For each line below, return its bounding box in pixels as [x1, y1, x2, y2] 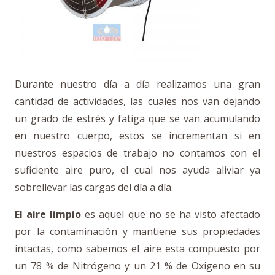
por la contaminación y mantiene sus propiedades [15, 225, 260, 238]
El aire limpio [15, 207, 82, 221]
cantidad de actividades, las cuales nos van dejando [15, 95, 260, 108]
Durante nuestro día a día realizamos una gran [15, 77, 260, 91]
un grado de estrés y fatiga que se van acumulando [15, 112, 260, 125]
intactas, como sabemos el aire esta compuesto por [15, 242, 260, 255]
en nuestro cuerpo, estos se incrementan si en [15, 129, 260, 142]
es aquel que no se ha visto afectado [81, 207, 261, 221]
